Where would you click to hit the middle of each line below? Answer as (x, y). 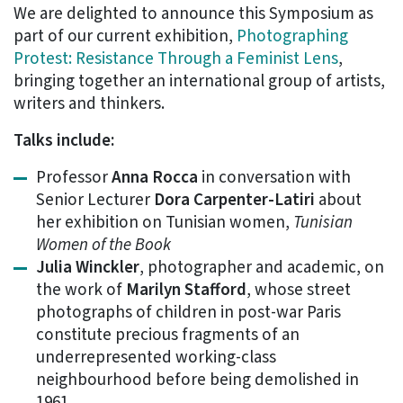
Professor (74, 177)
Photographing (292, 36)
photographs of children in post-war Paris (188, 312)
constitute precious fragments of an (168, 335)
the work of (81, 290)
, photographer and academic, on (262, 267)
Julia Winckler (88, 267)
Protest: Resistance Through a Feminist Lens (176, 58)
